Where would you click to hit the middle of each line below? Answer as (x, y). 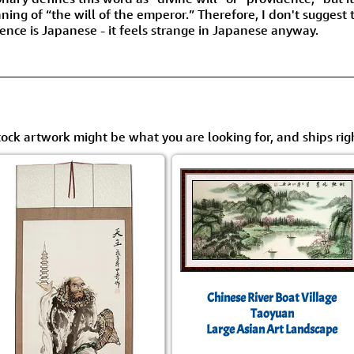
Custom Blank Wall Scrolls (94, 41)
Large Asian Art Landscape (272, 330)
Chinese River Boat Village (272, 298)
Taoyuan (272, 314)
